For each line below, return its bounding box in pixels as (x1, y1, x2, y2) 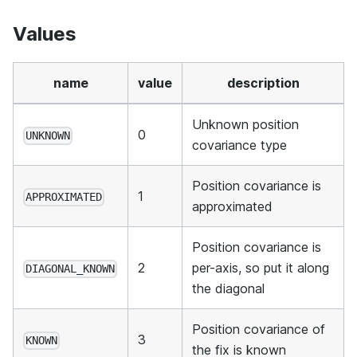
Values (13, 22, 76, 46)
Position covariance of (192, 321, 325, 338)
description (226, 75, 300, 92)
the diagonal (192, 280, 265, 297)
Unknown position (192, 116, 299, 133)
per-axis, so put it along (192, 260, 329, 277)
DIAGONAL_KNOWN (25, 262, 116, 276)
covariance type (192, 137, 287, 154)
